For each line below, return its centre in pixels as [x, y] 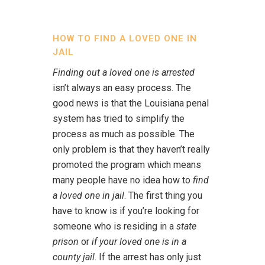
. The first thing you [163, 195]
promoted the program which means [127, 165]
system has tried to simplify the [119, 119]
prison [66, 242]
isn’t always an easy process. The [122, 88]
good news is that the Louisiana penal [131, 103]
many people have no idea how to [123, 180]
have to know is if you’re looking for [126, 211]
